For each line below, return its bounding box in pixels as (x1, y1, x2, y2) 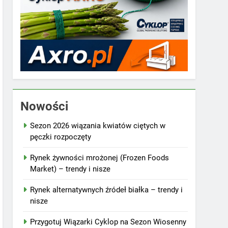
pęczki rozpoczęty (30, 134, 92, 144)
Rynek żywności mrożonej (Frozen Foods (30, 155, 169, 164)
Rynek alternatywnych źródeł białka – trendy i (30, 187, 183, 196)
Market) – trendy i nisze (30, 166, 111, 176)
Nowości (20, 101, 69, 116)
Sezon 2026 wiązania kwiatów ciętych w (30, 123, 166, 132)
